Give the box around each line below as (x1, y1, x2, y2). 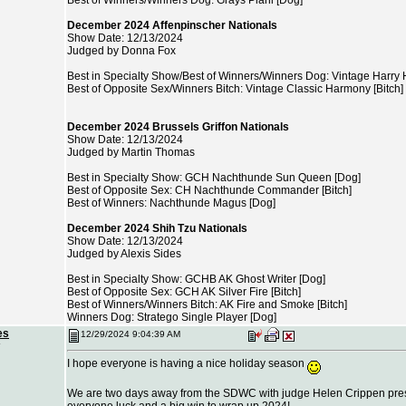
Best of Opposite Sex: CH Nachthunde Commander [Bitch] (67, 184, 352, 197)
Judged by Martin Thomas (67, 146, 195, 159)
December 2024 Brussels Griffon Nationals (67, 121, 289, 133)
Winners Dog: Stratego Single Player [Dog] (67, 311, 276, 324)
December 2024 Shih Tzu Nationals (67, 222, 247, 235)
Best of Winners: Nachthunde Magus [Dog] (67, 197, 275, 209)
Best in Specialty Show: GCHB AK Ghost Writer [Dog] (67, 273, 325, 285)
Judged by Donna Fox (67, 44, 176, 57)
